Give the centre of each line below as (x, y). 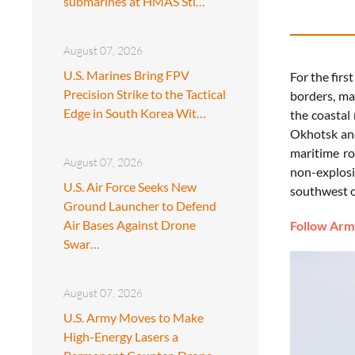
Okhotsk (316, 133)
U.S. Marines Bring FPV (126, 74)
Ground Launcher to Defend (140, 205)
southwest (320, 190)
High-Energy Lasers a (121, 336)
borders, (315, 95)
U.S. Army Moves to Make (134, 317)
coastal (332, 114)
